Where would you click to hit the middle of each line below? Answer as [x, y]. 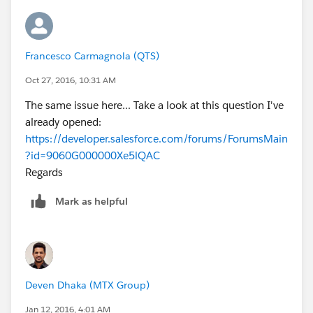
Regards [44, 172]
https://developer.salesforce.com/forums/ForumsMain [156, 138]
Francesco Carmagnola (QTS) [92, 56]
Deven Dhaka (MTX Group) [87, 285]
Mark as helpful [92, 201]
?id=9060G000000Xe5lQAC [93, 155]
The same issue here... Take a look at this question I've [154, 105]
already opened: [63, 122]
